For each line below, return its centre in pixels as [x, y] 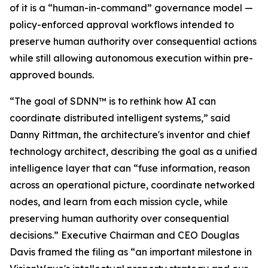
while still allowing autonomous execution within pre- [131, 58]
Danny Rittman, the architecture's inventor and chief [130, 135]
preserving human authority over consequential [119, 218]
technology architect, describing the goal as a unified [133, 151]
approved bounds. [52, 75]
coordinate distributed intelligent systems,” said [120, 118]
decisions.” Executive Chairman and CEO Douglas [124, 235]
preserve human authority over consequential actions [133, 41]
